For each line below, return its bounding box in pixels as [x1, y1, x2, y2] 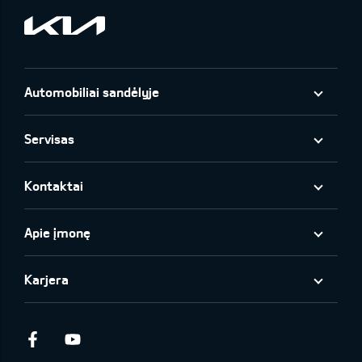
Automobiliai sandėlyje [24, 83, 159, 99]
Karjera [24, 271, 69, 287]
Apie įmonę [24, 224, 90, 240]
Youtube [99, 330, 154, 347]
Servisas [24, 130, 74, 146]
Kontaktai [24, 177, 83, 193]
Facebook [57, 330, 120, 347]
